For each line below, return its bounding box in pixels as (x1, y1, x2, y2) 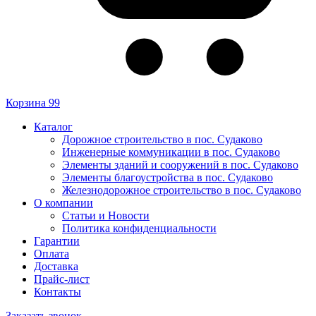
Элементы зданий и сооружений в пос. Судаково (62, 158, 298, 171)
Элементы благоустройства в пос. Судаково (62, 171, 273, 183)
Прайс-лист (34, 272, 90, 285)
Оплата (34, 247, 69, 260)
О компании (34, 196, 93, 209)
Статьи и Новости (62, 209, 150, 221)
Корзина (6, 96, 46, 109)
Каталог (34, 120, 73, 133)
